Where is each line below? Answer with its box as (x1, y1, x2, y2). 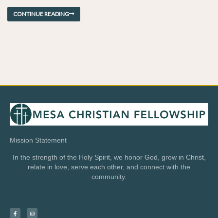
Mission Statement (10, 136, 67, 145)
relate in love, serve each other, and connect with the (28, 163, 190, 171)
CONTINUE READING (13, 10, 69, 18)
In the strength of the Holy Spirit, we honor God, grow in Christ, (12, 153, 206, 162)
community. (91, 173, 127, 181)
